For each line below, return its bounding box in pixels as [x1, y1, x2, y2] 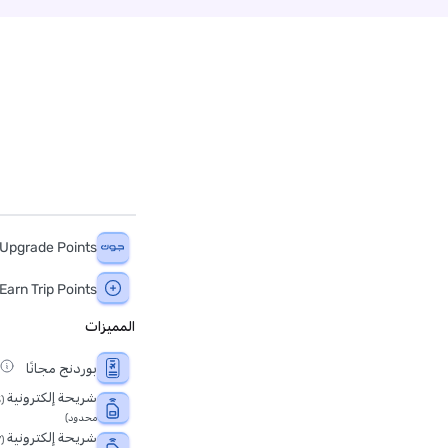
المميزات [85, 319, 135, 336]
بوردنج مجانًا [22, 360, 97, 378]
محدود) [64, 412, 97, 424]
